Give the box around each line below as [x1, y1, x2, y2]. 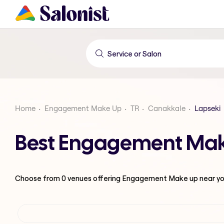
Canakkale [148, 103, 185, 113]
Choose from [15, 173, 61, 183]
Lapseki [194, 103, 221, 113]
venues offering [66, 173, 122, 183]
